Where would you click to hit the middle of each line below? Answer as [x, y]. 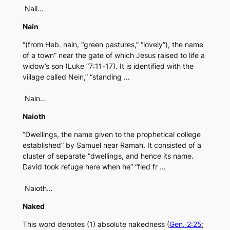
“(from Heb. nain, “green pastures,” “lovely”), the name [113, 45]
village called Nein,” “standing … [76, 77]
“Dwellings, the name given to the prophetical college [111, 135]
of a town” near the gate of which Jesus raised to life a [113, 55]
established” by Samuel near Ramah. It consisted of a [112, 145]
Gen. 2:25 [185, 224]
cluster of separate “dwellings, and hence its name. [108, 156]
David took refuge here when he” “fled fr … [94, 167]
